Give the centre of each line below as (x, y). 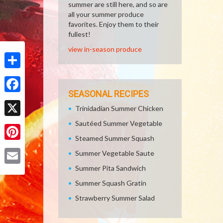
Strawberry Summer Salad (115, 198)
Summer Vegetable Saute (115, 153)
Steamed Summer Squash (115, 138)
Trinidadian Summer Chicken (119, 108)
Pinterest (19, 148)
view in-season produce (105, 49)
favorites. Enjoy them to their (113, 24)
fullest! (79, 34)
